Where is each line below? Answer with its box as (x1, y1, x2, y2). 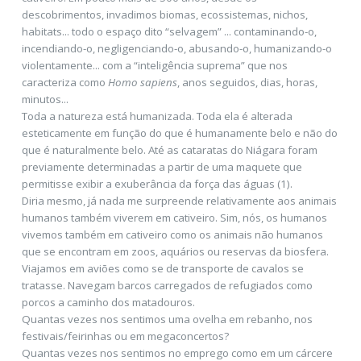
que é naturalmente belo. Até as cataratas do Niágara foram (21, 143, 317, 158)
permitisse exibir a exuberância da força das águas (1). (21, 176, 293, 192)
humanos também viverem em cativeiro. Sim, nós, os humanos (21, 210, 327, 226)
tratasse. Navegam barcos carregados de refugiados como (21, 278, 313, 293)
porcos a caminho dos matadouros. (21, 295, 197, 310)
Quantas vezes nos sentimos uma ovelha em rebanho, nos (21, 312, 313, 327)
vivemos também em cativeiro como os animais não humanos (21, 227, 323, 243)
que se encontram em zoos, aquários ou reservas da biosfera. (21, 244, 331, 259)
